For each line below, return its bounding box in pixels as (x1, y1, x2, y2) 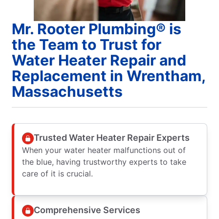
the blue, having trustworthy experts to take (22, 156, 186, 167)
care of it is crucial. (22, 168, 93, 178)
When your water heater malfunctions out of (22, 145, 186, 155)
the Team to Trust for (12, 35, 161, 53)
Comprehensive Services (34, 205, 140, 216)
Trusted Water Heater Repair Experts (34, 132, 190, 143)
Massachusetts (12, 82, 123, 100)
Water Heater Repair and (12, 51, 186, 69)
